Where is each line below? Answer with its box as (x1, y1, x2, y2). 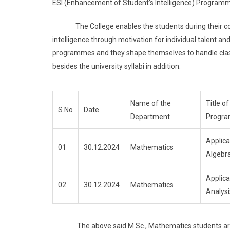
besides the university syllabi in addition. (52, 62, 181, 70)
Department (130, 112, 170, 121)
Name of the (130, 99, 171, 107)
